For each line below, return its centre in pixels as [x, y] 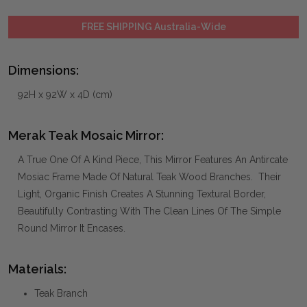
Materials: [37, 269]
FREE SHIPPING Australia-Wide [153, 26]
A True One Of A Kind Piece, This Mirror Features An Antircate [153, 159]
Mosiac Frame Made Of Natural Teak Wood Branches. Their [149, 176]
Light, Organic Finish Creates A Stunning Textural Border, [142, 194]
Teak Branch [61, 293]
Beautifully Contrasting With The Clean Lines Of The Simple [149, 211]
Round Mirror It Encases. [72, 228]
